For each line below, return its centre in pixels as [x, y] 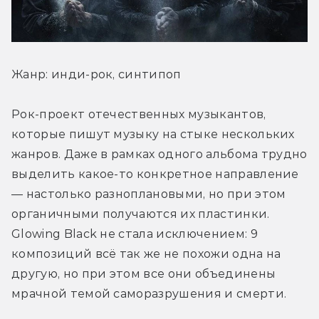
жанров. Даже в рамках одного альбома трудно [159, 155]
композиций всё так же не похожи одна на [146, 254]
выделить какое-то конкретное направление [155, 174]
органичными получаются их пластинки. [141, 214]
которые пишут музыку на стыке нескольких [153, 135]
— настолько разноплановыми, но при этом [149, 194]
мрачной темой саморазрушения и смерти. [149, 294]
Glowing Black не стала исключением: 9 [135, 234]
